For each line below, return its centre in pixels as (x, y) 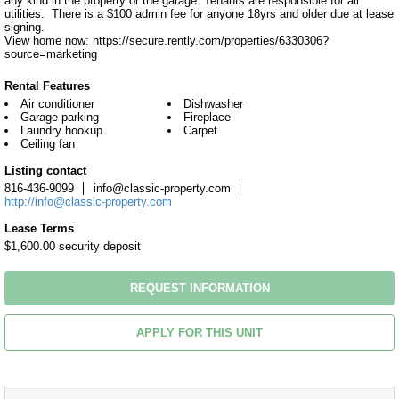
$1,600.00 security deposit (73, 246)
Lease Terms (39, 228)
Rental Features (47, 86)
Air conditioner (57, 104)
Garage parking (60, 117)
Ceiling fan (48, 144)
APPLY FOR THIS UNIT (199, 333)
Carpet (200, 130)
